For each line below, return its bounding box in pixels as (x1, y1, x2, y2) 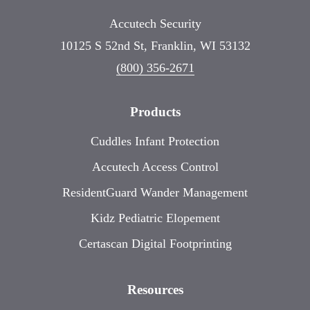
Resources (127, 282, 183, 297)
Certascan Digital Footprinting (78, 236, 232, 250)
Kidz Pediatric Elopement (90, 210, 220, 225)
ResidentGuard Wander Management (62, 185, 248, 199)
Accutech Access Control (91, 159, 219, 174)
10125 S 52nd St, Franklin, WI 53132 (60, 38, 250, 53)
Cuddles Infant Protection (91, 134, 219, 148)
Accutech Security (109, 16, 201, 30)
